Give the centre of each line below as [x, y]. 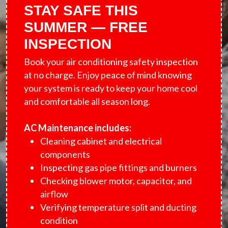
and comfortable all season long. [87, 101]
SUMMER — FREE [86, 27]
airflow [54, 194]
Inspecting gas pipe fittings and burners [119, 167]
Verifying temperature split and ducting [118, 207]
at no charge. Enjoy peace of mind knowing [108, 75]
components [65, 154]
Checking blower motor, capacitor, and [116, 181]
